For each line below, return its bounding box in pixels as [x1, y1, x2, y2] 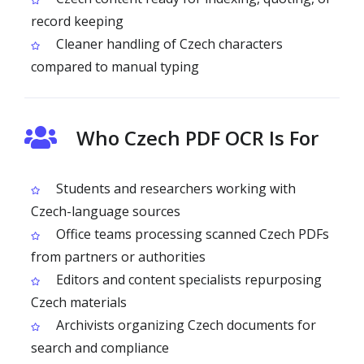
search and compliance [31, 339, 169, 357]
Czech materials [31, 293, 127, 311]
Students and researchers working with [53, 180, 296, 197]
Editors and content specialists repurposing [53, 271, 322, 288]
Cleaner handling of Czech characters [53, 35, 283, 53]
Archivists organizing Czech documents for [53, 316, 316, 334]
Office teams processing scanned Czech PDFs [53, 225, 329, 243]
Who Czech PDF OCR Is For [76, 124, 318, 151]
